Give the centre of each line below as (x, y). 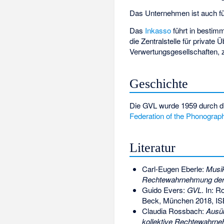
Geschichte (159, 83)
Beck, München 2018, (178, 200)
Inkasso (158, 30)
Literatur (153, 148)
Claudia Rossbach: (174, 211)
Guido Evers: (164, 190)
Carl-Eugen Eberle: (174, 169)
